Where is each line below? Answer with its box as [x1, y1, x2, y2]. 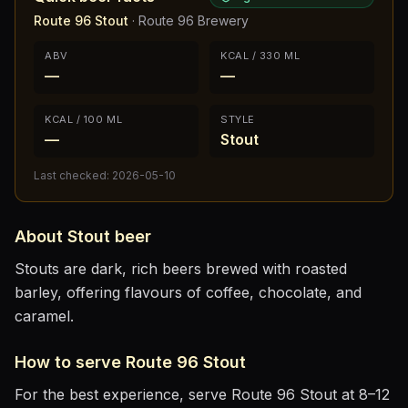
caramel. [15, 307, 74, 325]
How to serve [15, 352, 126, 372]
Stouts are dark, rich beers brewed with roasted [15, 260, 347, 278]
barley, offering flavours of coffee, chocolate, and [15, 283, 362, 301]
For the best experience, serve [15, 385, 231, 403]
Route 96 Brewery [138, 13, 249, 28]
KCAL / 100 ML [45, 113, 123, 126]
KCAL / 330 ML [220, 49, 301, 62]
